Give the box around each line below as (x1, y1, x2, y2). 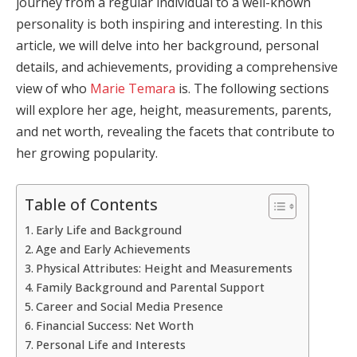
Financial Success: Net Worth (35, 317, 194, 333)
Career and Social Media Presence (35, 298, 223, 314)
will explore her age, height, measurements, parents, (16, 101, 331, 119)
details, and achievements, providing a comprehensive (16, 58, 338, 76)
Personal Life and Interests (35, 336, 186, 352)
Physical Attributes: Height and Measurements (35, 260, 292, 276)
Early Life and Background (35, 222, 182, 237)
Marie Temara (90, 80, 175, 97)
